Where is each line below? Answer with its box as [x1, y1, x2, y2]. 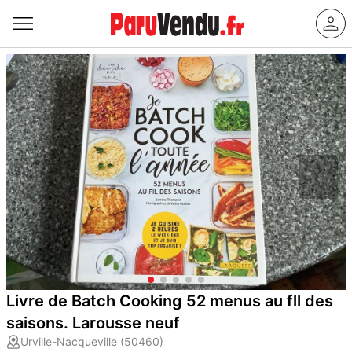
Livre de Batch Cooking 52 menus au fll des [6, 291, 333, 310]
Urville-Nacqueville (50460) [20, 335, 163, 348]
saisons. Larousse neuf [6, 313, 180, 332]
